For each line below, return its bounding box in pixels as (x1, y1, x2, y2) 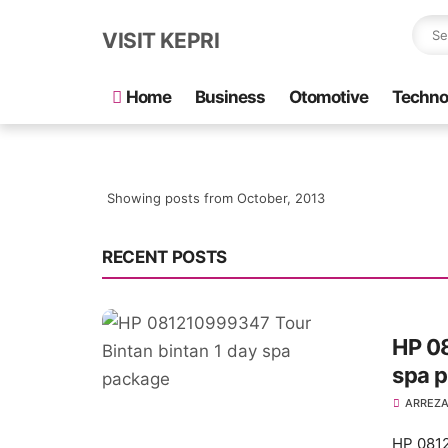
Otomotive (289, 87, 368, 107)
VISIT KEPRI (102, 27, 220, 53)
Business (195, 87, 265, 107)
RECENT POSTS (102, 247, 227, 267)
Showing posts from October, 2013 (107, 190, 325, 206)
